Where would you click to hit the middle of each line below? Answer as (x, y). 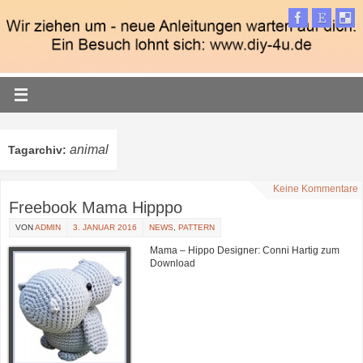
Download (173, 263)
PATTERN (196, 227)
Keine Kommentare (315, 188)
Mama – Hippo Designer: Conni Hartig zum (245, 250)
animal (89, 149)
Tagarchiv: (39, 149)
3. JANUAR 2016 (105, 227)
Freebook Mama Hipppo (96, 207)
